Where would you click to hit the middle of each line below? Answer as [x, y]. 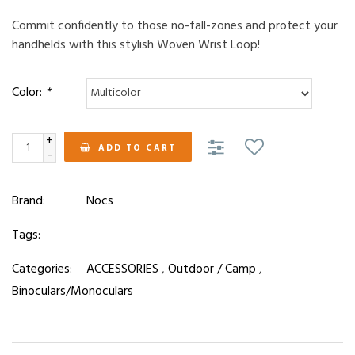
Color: [29, 93]
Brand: [29, 201]
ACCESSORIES [122, 269]
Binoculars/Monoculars [73, 291]
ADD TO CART [137, 148]
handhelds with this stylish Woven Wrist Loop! [136, 45]
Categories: [42, 269]
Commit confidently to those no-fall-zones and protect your [175, 26]
